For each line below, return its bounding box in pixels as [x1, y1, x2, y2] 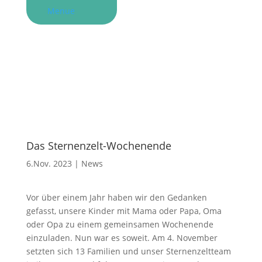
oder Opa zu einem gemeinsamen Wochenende [26, 219, 213, 230]
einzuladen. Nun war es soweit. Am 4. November [26, 232, 218, 243]
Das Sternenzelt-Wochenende [26, 139, 171, 153]
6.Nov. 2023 [26, 158, 72, 169]
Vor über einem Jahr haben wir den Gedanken [26, 192, 207, 203]
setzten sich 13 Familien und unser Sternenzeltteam [26, 246, 231, 257]
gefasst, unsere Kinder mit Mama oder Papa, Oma [26, 205, 222, 216]
